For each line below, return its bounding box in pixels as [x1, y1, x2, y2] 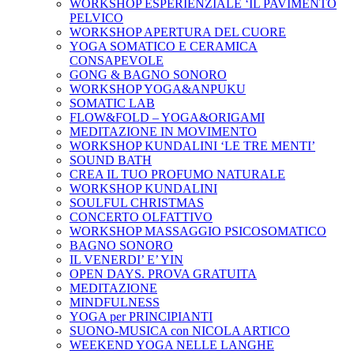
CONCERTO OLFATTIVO [70, 210, 213, 224]
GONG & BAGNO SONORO [70, 68, 227, 81]
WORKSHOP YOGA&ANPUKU [70, 82, 246, 96]
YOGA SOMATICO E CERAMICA [70, 40, 258, 53]
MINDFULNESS [70, 296, 160, 309]
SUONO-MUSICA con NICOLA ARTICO [70, 324, 290, 337]
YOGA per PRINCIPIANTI [70, 310, 213, 323]
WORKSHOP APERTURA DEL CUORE [70, 25, 286, 39]
